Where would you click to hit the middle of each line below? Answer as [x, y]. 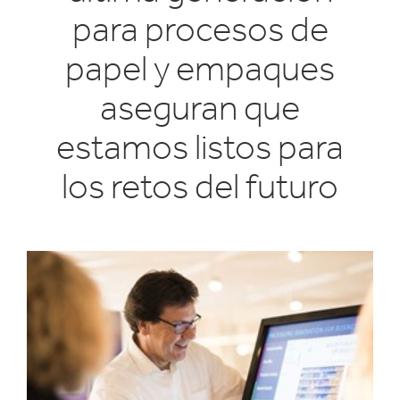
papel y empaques [200, 68]
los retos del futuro [200, 186]
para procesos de [200, 29]
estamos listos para [200, 147]
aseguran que [200, 108]
